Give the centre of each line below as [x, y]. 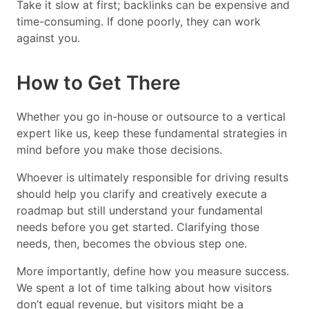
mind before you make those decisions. [121, 150]
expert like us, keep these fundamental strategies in [152, 133]
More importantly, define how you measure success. [153, 271]
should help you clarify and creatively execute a [142, 194]
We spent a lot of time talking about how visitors [144, 288]
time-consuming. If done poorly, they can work [139, 22]
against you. [50, 38]
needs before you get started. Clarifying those [138, 227]
